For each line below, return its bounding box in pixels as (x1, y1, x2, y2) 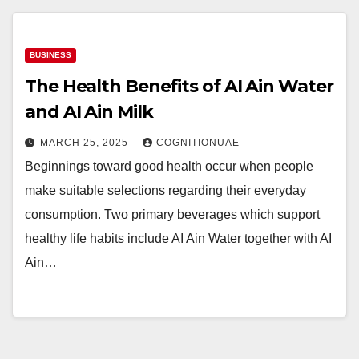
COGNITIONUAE (156, 137, 240, 148)
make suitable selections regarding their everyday (25, 184, 306, 197)
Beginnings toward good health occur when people (25, 159, 313, 173)
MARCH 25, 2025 (40, 137, 131, 148)
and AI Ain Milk (25, 101, 153, 123)
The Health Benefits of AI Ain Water (25, 75, 333, 97)
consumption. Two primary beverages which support (25, 208, 320, 221)
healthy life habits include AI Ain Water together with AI (25, 232, 332, 245)
